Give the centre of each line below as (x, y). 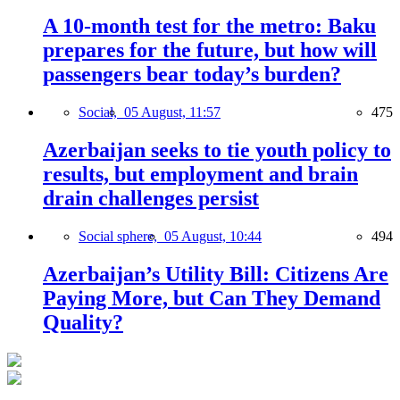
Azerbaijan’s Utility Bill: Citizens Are (216, 274)
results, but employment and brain (200, 174)
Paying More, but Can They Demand (212, 298)
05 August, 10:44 (213, 236)
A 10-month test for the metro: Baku (209, 26)
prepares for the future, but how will (210, 50)
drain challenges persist (151, 198)
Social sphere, (121, 236)
